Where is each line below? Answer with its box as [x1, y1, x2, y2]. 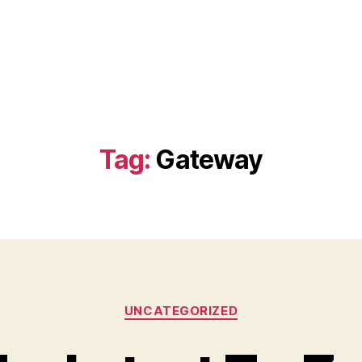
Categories [180, 295, 252, 312]
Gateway [155, 144, 263, 175]
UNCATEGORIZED [124, 303, 238, 318]
